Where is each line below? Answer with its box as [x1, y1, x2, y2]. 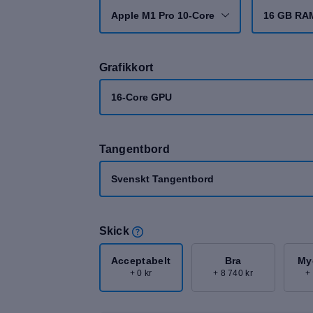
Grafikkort [99, 61, 154, 73]
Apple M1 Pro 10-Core [110, 10, 214, 21]
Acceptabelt [110, 255, 171, 267]
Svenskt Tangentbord [110, 173, 214, 184]
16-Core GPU [110, 92, 172, 103]
